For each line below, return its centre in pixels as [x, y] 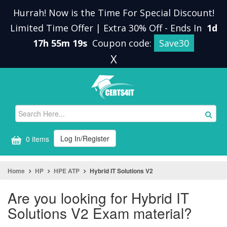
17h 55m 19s [61, 43]
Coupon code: [123, 43]
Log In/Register [85, 138]
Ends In [187, 28]
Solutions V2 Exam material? [100, 213]
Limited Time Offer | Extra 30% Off [87, 28]
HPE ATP [67, 171]
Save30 [174, 43]
